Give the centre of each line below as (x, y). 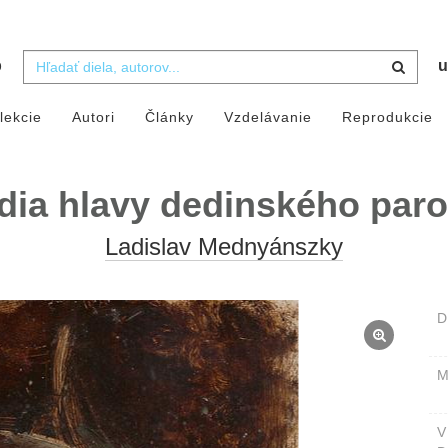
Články (169, 117)
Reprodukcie (387, 117)
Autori (93, 117)
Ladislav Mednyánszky (224, 247)
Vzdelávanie (267, 117)
